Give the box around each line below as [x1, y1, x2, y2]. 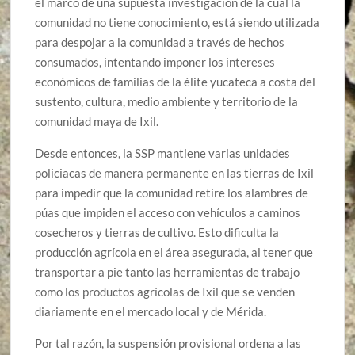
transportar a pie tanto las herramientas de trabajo [35, 264, 300, 279]
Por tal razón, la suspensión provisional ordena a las [35, 335, 302, 350]
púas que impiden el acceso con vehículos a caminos [35, 204, 301, 219]
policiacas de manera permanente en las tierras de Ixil [35, 165, 315, 180]
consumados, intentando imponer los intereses [35, 54, 276, 69]
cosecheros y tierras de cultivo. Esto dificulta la [35, 224, 280, 239]
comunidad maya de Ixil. [35, 113, 159, 128]
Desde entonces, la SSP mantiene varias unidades [35, 145, 291, 160]
